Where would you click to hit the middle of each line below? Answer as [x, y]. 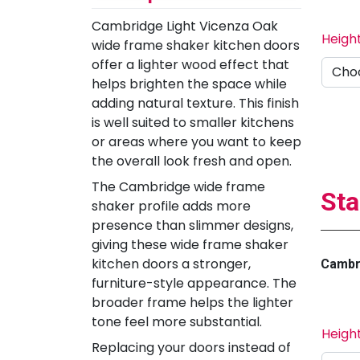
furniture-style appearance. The [194, 283]
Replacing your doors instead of [191, 347]
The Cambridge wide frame [178, 186]
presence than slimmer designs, [192, 225]
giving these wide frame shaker [190, 244]
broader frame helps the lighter [192, 302]
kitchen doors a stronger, [171, 264]
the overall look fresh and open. [192, 161]
